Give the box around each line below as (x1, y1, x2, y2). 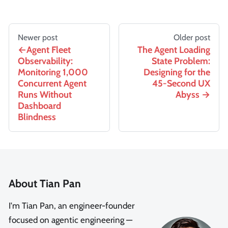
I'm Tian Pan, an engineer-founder (9, 201, 134, 211)
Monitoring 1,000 (18, 66, 88, 78)
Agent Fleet (26, 44, 71, 55)
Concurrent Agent (18, 77, 87, 89)
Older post (174, 32, 210, 42)
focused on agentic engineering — (9, 215, 132, 225)
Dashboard (18, 100, 61, 111)
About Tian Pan (9, 177, 81, 190)
